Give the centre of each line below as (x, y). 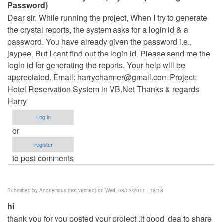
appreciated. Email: (42, 77)
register (43, 144)
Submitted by (23, 190)
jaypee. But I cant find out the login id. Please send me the (109, 53)
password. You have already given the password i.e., (100, 41)
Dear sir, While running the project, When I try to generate (107, 17)
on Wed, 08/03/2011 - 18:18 (130, 190)
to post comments (43, 158)
